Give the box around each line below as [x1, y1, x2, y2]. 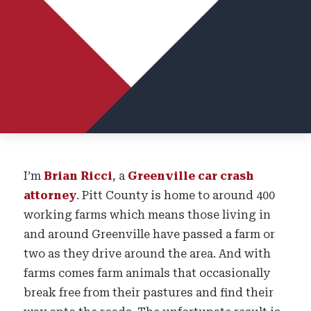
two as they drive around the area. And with [24, 247, 271, 260]
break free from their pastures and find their [24, 286, 274, 299]
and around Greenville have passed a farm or [24, 228, 276, 241]
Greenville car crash [128, 169, 255, 183]
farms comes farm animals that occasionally [24, 267, 271, 280]
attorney [24, 189, 77, 202]
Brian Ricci [44, 169, 113, 183]
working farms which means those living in [24, 208, 271, 221]
